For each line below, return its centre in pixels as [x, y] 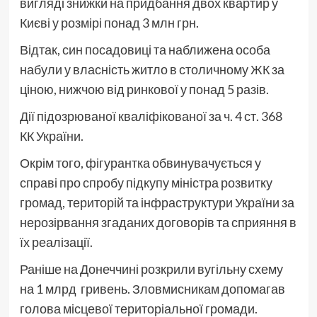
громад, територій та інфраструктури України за [157, 203]
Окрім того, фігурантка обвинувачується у [140, 163]
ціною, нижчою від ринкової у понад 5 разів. [144, 90]
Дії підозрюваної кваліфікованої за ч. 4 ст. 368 [151, 116]
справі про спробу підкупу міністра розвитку [146, 183]
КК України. [51, 136]
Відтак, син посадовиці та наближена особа [145, 50]
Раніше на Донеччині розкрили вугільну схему [151, 269]
